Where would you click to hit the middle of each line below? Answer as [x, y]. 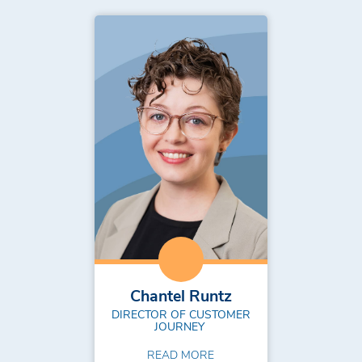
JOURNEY [181, 326]
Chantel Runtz [181, 295]
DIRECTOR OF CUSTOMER [181, 314]
